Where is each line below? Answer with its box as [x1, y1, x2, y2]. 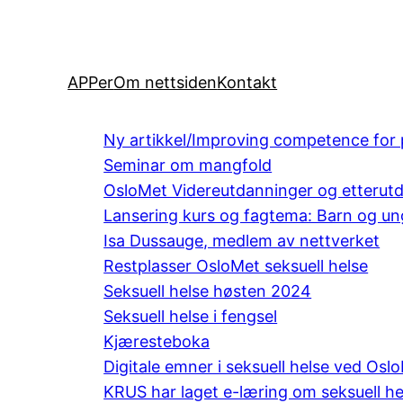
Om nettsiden [113, 72, 218, 92]
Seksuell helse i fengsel [103, 306, 278, 326]
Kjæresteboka [103, 331, 210, 351]
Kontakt [217, 72, 278, 92]
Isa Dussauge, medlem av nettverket [103, 230, 381, 250]
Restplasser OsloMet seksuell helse [103, 255, 369, 275]
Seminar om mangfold [103, 155, 273, 175]
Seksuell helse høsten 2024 [103, 281, 312, 300]
